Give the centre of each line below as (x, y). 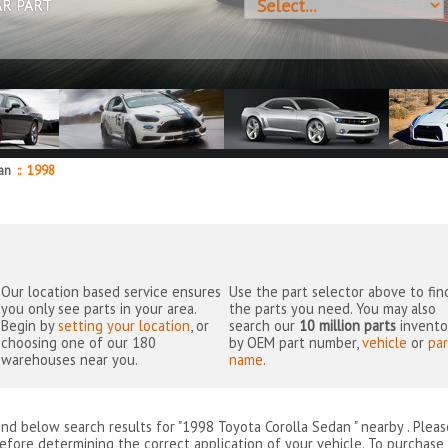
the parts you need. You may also (333, 309)
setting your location (124, 326)
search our (264, 326)
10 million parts (348, 326)
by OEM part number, (296, 343)
